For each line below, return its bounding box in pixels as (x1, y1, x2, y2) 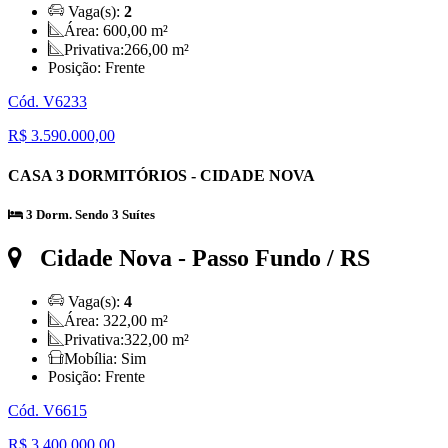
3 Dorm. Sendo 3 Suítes (23, 206, 155, 222)
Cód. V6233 (8, 93, 87, 111)
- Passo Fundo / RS (172, 244, 370, 271)
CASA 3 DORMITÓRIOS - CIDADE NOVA (8, 166, 315, 184)
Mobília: (64, 349, 121, 367)
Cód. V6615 (8, 401, 87, 419)
